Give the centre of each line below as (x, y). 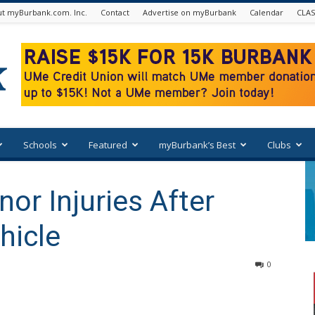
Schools (40, 145)
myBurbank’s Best (197, 145)
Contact (115, 12)
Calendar (266, 12)
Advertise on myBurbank (189, 12)
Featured (108, 145)
